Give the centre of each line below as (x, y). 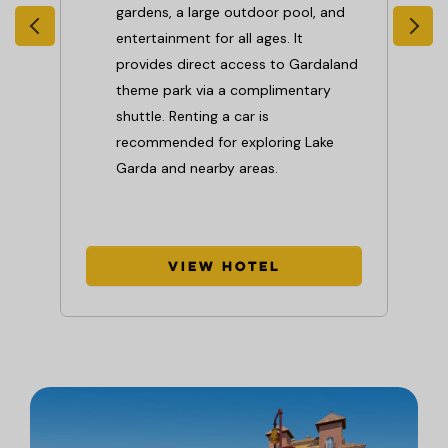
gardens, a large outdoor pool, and (230, 11)
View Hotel (224, 267)
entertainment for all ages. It (209, 37)
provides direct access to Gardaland (237, 63)
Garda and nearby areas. (197, 167)
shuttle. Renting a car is (192, 115)
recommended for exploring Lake (225, 141)
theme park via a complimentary (223, 89)
